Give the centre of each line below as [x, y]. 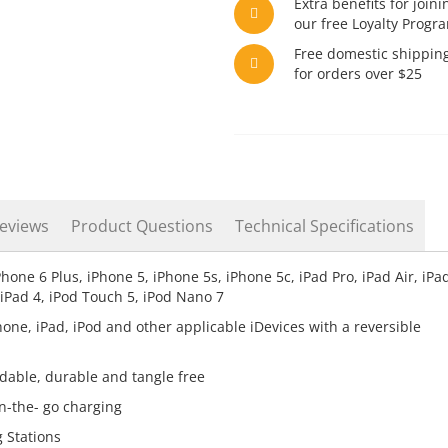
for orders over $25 [358, 73]
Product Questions [141, 226]
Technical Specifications [324, 226]
